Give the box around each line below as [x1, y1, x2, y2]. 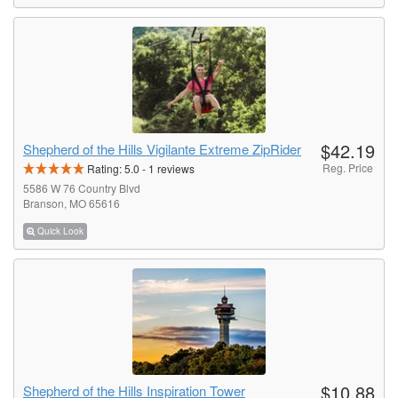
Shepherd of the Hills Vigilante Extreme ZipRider [23, 139, 301, 158]
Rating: [87, 160, 124, 176]
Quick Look [37, 225, 84, 238]
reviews [155, 160, 195, 176]
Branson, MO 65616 [23, 195, 120, 211]
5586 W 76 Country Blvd [23, 179, 140, 195]
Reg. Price [322, 159, 373, 175]
